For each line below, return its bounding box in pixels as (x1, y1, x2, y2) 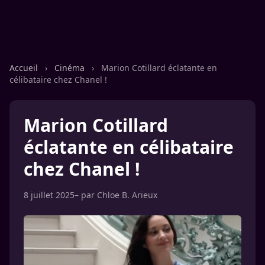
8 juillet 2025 (24, 189, 75, 201)
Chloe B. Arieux (97, 189, 157, 201)
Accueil (9, 62, 40, 73)
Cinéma (54, 62, 87, 73)
